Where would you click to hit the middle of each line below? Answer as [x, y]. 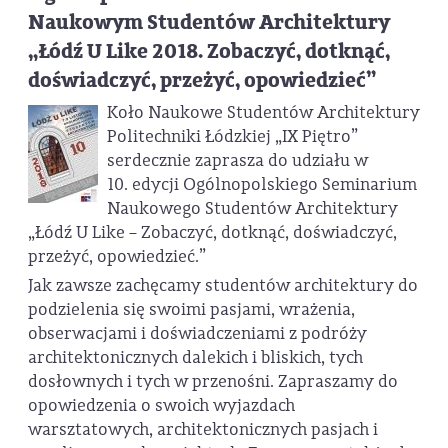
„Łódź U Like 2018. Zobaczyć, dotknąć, [209, 51]
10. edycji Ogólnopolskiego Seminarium [261, 184]
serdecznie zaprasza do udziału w [237, 160]
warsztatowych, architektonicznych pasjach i [203, 430]
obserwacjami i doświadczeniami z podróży [197, 334]
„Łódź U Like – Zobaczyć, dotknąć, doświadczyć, [212, 232]
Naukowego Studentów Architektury [252, 208]
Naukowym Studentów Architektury [209, 22]
